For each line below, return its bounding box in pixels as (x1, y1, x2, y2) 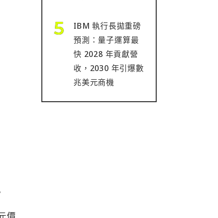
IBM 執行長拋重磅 (73, 20, 141, 31)
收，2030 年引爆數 (73, 63, 144, 73)
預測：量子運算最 (73, 35, 139, 45)
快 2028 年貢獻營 (73, 49, 138, 59)
